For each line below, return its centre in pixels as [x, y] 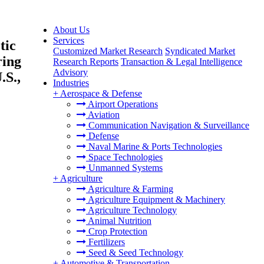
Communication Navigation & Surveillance [168, 125]
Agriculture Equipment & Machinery [156, 199]
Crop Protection [117, 231]
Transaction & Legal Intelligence [181, 62]
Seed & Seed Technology [135, 253]
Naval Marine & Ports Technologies [154, 146]
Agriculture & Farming [130, 189]
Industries [71, 83]
